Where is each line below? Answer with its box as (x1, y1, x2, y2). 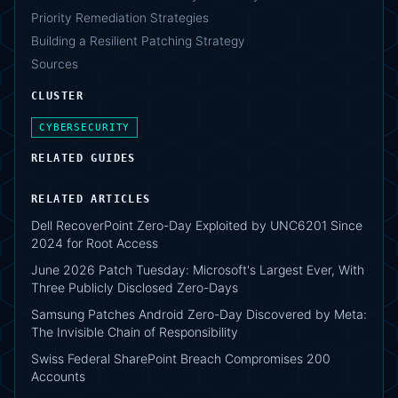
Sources (31, 57, 78, 72)
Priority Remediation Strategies (31, 11, 209, 26)
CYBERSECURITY (39, 122, 131, 134)
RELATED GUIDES (31, 152, 136, 165)
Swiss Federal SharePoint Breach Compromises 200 (31, 351, 330, 367)
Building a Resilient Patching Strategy (31, 34, 245, 49)
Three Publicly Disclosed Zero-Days (31, 280, 238, 296)
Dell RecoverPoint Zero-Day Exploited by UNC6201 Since (31, 218, 362, 234)
